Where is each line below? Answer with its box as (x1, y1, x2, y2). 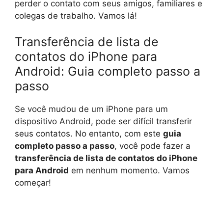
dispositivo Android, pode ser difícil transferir (15, 116, 192, 126)
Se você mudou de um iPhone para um (15, 104, 168, 114)
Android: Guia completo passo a (15, 64, 200, 79)
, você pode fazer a (114, 141, 191, 151)
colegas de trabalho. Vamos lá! (15, 10, 137, 21)
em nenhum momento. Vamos (69, 165, 190, 175)
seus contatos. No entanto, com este (15, 129, 163, 138)
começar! (15, 178, 51, 188)
